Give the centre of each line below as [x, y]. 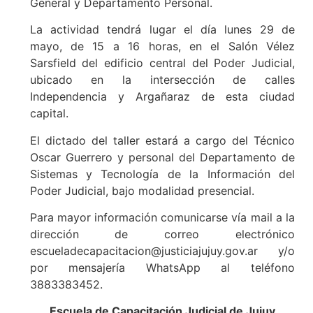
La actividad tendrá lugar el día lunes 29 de [162, 30]
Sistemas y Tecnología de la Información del [162, 174]
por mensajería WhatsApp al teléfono [162, 267]
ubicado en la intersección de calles [162, 80]
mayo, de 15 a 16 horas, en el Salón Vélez [162, 46]
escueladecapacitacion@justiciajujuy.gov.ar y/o [162, 250]
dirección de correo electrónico [162, 234]
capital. [49, 114]
